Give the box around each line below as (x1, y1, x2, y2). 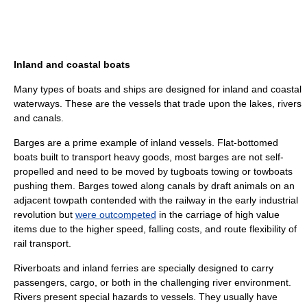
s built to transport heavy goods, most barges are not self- (33, 151, 284, 162)
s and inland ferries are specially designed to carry (56, 262, 273, 273)
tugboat (171, 166, 204, 177)
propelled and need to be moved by (14, 166, 171, 177)
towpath (53, 195, 88, 206)
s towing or (204, 166, 254, 177)
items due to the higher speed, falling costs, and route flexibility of (14, 223, 297, 234)
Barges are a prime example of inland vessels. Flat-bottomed (14, 137, 278, 148)
